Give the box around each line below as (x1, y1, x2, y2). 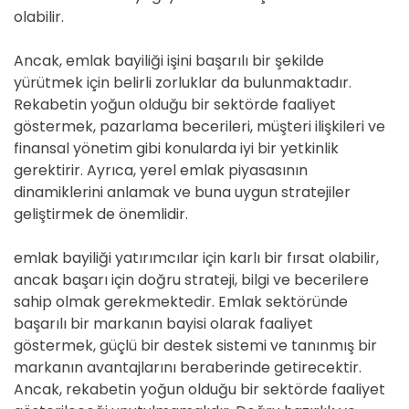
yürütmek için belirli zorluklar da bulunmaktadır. (14, 72, 351, 93)
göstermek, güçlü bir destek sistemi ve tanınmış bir (14, 335, 377, 356)
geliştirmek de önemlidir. (14, 204, 188, 225)
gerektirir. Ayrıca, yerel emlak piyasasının (14, 160, 308, 181)
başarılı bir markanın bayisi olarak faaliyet (14, 313, 313, 334)
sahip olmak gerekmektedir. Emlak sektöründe (14, 291, 348, 312)
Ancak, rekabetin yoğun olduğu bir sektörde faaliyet (14, 379, 385, 400)
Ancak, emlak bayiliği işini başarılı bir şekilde (14, 50, 324, 71)
